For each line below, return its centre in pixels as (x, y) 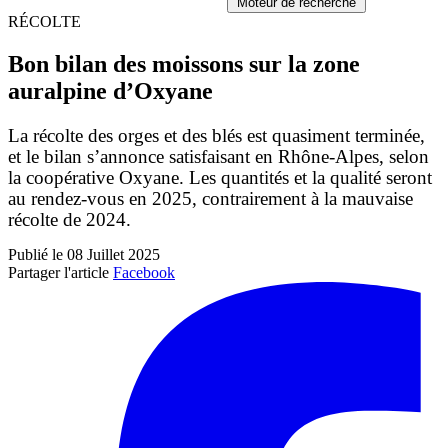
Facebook (144, 272)
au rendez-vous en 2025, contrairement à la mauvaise (210, 198)
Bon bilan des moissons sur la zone (184, 63)
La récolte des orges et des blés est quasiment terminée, (216, 135)
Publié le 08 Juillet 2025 (84, 254)
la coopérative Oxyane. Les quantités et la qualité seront (220, 177)
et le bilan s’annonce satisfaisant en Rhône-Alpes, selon (218, 156)
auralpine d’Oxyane (110, 90)
